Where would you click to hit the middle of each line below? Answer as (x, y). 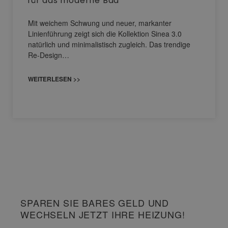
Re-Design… (49, 55)
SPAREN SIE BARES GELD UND (95, 202)
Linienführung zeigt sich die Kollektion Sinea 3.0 (105, 33)
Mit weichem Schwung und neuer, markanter (100, 23)
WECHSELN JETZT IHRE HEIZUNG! (103, 214)
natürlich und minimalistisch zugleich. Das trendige (109, 44)
